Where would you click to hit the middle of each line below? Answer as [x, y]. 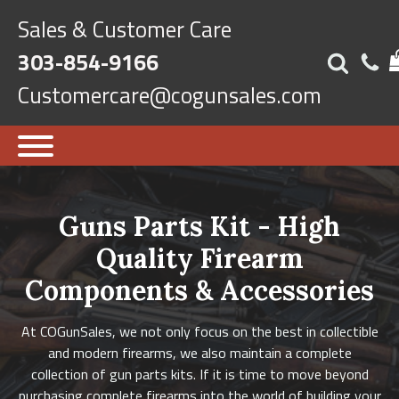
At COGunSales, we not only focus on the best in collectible [199, 331]
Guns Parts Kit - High [199, 226]
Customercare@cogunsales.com [170, 95]
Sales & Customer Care [125, 29]
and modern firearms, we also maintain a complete [199, 353]
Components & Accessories [199, 290]
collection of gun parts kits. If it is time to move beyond [199, 374]
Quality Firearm [199, 258]
